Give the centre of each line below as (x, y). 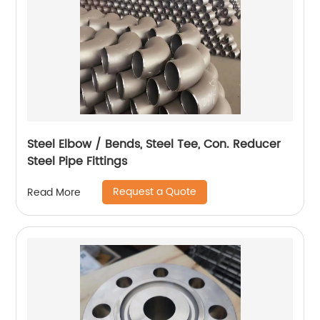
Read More (54, 192)
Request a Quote (155, 192)
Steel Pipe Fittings (77, 162)
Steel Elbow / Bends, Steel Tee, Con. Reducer (154, 145)
